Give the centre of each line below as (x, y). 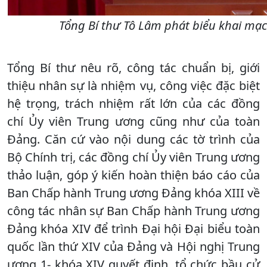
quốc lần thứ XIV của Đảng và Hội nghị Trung (133, 246)
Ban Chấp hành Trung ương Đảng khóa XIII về (133, 193)
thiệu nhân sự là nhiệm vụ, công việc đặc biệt (133, 85)
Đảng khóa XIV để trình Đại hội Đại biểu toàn (133, 228)
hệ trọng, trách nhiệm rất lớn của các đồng (133, 103)
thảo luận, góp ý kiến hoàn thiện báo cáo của (133, 175)
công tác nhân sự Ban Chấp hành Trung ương (133, 210)
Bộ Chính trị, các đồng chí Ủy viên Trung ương (133, 157)
